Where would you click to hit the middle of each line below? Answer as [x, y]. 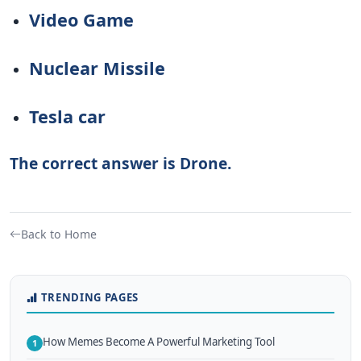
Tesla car [67, 117]
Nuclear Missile [97, 68]
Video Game [81, 20]
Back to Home [59, 234]
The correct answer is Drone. [120, 164]
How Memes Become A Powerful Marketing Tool [159, 341]
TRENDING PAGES [89, 298]
